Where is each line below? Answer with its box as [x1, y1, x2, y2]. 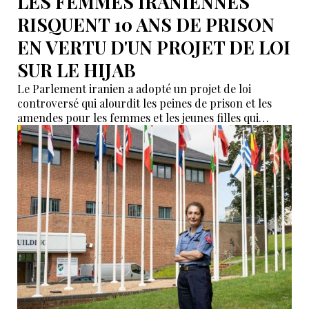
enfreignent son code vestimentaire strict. [17, 125, 230, 140]
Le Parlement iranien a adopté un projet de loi [17, 81, 251, 97]
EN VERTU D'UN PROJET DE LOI [17, 35, 290, 60]
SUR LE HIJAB [17, 58, 136, 83]
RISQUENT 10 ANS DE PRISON [17, 12, 275, 37]
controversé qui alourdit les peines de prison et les [17, 96, 272, 111]
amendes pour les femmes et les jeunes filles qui [17, 110, 259, 126]
